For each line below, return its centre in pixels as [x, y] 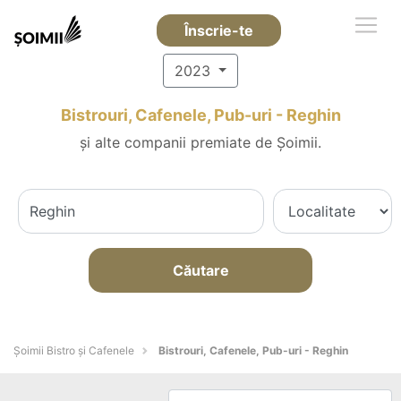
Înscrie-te [218, 30]
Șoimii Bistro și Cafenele [74, 350]
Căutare [200, 270]
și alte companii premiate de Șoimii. [200, 142]
